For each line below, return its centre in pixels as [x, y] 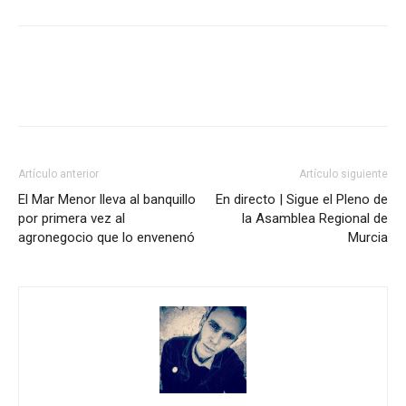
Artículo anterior [58, 174]
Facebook [84, 88]
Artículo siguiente [343, 174]
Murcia [368, 237]
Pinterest [274, 88]
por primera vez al [72, 218]
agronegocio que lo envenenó [106, 237]
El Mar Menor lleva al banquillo [107, 199]
